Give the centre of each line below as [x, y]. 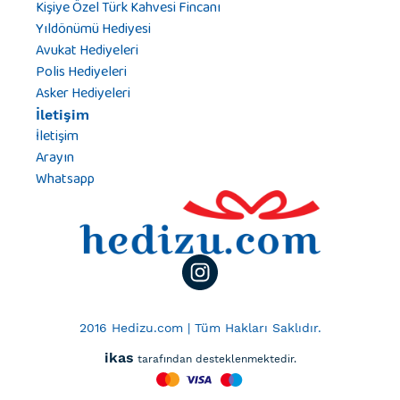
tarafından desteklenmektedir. [215, 359]
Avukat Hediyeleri [87, 50]
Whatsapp [65, 179]
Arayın [55, 157]
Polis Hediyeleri [81, 71]
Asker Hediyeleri [83, 93]
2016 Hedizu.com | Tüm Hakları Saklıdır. [200, 328]
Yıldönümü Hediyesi [93, 29]
